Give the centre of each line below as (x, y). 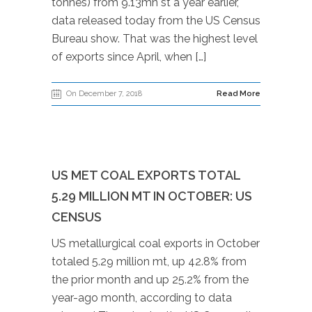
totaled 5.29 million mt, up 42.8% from (149, 262)
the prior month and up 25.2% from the (150, 280)
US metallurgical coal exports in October (156, 243)
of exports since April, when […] (129, 57)
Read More (239, 94)
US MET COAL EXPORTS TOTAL (146, 175)
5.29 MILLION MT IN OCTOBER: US (152, 196)
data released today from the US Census (156, 21)
